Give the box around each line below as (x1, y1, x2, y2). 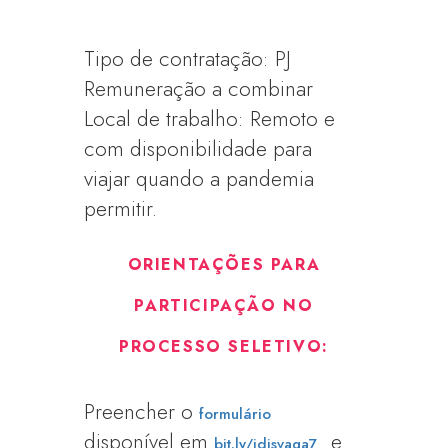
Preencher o (84, 397, 200, 427)
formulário (199, 403, 272, 425)
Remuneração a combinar (84, 74, 314, 104)
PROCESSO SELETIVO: (119, 335, 329, 358)
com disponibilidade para (84, 134, 313, 164)
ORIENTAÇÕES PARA (127, 253, 321, 276)
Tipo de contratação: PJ (84, 44, 292, 74)
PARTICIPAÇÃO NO (134, 294, 314, 317)
